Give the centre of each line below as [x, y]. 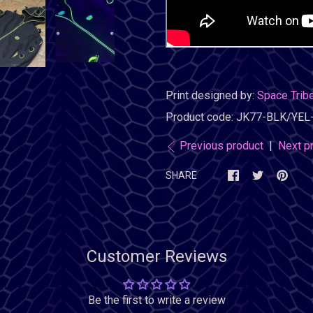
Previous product [221, 146]
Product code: [201, 117]
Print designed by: [211, 95]
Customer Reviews [156, 256]
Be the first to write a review [156, 300]
